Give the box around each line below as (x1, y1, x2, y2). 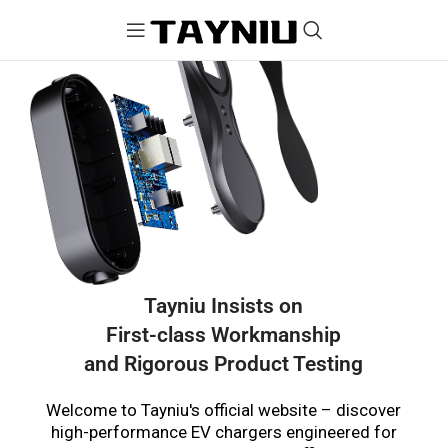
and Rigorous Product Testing (84, 351, 364, 376)
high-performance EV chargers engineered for (50, 421, 397, 442)
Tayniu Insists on (144, 293, 304, 318)
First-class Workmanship (106, 322, 342, 347)
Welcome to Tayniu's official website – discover (46, 399, 402, 420)
